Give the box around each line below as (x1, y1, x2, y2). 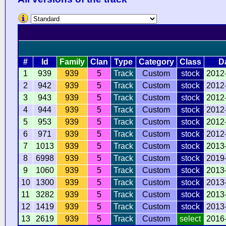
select (180, 214, 201, 223)
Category (138, 57, 174, 66)
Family (59, 57, 85, 66)
